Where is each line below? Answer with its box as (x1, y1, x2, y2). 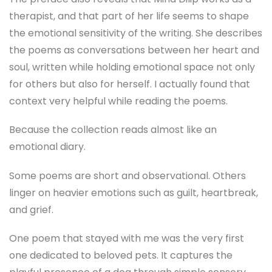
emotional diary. (9, 140, 86, 154)
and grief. (9, 202, 53, 217)
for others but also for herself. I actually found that (9, 77, 250, 92)
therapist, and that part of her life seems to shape (9, 9, 249, 24)
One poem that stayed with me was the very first (9, 231, 244, 245)
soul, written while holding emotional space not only (9, 60, 255, 75)
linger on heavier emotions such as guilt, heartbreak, (9, 185, 258, 200)
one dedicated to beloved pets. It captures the (9, 248, 233, 262)
